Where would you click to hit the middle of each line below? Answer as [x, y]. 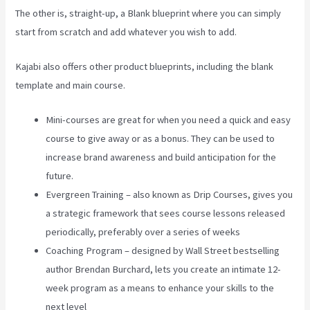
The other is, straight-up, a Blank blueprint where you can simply [148, 13]
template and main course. [71, 85]
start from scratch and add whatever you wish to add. [126, 31]
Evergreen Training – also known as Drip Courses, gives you [170, 195]
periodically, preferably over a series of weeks [143, 232]
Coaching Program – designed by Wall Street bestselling [163, 251]
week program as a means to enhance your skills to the [160, 288]
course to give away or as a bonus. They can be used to [161, 139]
